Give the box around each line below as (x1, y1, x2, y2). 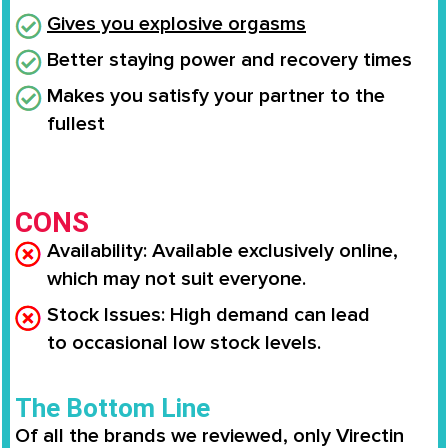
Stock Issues (47, 302, 161, 327)
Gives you (47, 12, 139, 37)
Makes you (47, 84, 148, 109)
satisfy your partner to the (148, 84, 385, 109)
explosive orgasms (139, 12, 306, 37)
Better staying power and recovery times (47, 48, 412, 73)
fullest (47, 112, 105, 137)
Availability (47, 238, 143, 263)
